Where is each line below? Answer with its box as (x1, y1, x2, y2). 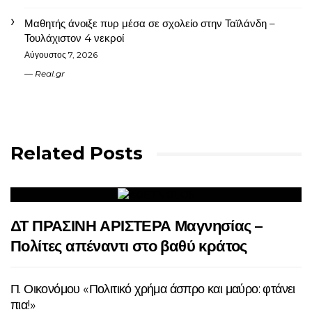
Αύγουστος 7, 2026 (24, 49, 97, 60)
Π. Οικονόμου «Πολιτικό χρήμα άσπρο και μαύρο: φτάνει (10, 281, 295, 297)
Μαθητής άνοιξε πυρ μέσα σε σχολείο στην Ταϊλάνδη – (24, 16, 275, 30)
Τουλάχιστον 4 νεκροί (24, 31, 124, 45)
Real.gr (35, 68, 65, 79)
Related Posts (10, 141, 143, 164)
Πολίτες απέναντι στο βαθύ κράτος (10, 236, 247, 256)
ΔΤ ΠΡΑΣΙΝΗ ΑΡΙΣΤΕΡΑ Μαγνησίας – (10, 216, 263, 235)
